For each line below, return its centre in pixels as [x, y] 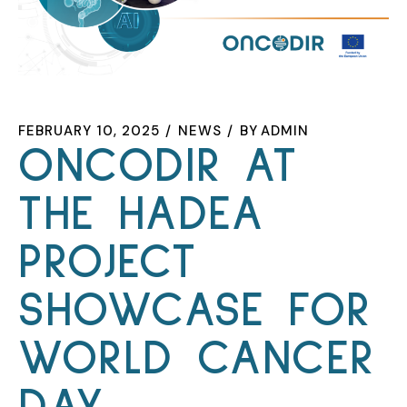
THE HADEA [141, 214]
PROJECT [108, 263]
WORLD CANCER [197, 359]
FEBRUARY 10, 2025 [89, 130]
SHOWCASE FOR [195, 311]
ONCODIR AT [158, 166]
